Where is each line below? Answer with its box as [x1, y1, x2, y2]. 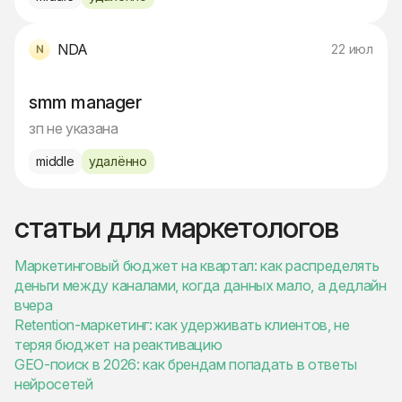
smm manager [29, 92, 142, 113]
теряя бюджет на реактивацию [14, 336, 223, 354]
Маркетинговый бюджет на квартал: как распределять [14, 257, 380, 275]
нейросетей [14, 375, 93, 393]
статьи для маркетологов [14, 210, 339, 245]
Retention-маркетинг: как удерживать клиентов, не [14, 316, 350, 334]
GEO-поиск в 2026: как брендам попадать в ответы [14, 355, 357, 373]
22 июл [331, 41, 373, 57]
